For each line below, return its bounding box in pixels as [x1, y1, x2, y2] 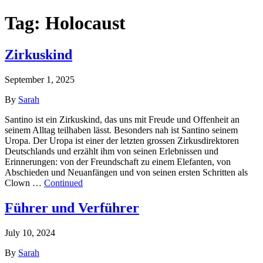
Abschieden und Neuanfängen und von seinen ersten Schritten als [5, 167, 248, 177]
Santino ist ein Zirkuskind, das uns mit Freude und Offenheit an [5, 114, 240, 124]
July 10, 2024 [5, 227, 55, 238]
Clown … [5, 177, 44, 188]
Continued [44, 177, 83, 188]
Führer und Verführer [5, 200, 139, 215]
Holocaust [45, 12, 126, 34]
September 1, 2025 [5, 74, 75, 85]
